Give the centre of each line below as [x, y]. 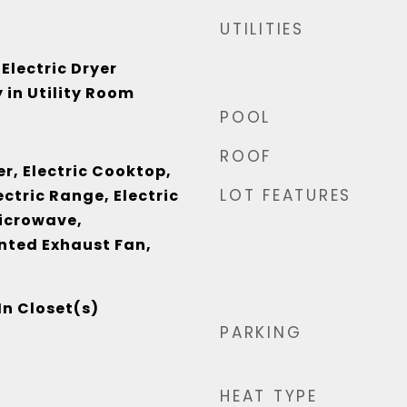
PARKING [261, 333]
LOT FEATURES [286, 195]
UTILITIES [262, 29]
